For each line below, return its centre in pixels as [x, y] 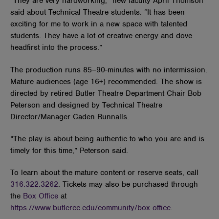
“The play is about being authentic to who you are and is [108, 139]
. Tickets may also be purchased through [128, 185]
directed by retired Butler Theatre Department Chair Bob [106, 93]
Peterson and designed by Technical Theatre [87, 105]
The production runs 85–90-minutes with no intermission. [109, 70]
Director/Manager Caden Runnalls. [70, 117]
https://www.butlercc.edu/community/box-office [91, 208]
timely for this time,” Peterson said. [69, 151]
